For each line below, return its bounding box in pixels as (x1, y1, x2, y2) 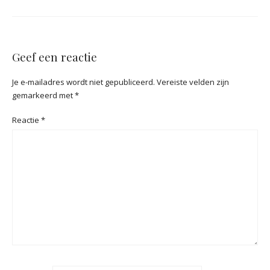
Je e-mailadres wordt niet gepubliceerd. (12, 76, 155, 87)
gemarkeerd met (12, 89, 75, 101)
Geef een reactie (12, 49, 97, 65)
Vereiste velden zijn (157, 76, 229, 87)
